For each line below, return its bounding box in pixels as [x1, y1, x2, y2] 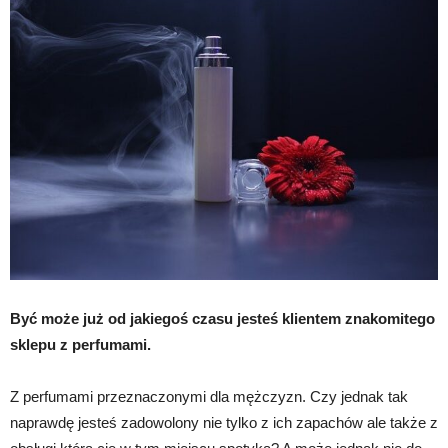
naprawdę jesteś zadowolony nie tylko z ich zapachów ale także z [10, 414, 438, 432]
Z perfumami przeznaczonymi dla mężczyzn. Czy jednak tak [10, 388, 408, 406]
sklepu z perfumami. [10, 336, 151, 354]
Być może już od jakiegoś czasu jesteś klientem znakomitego [10, 310, 435, 328]
